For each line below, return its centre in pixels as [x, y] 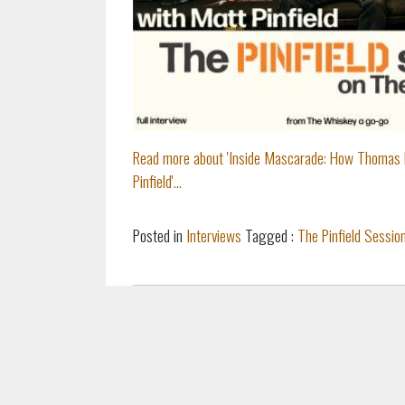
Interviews [214, 235]
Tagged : [269, 235]
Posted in [160, 235]
